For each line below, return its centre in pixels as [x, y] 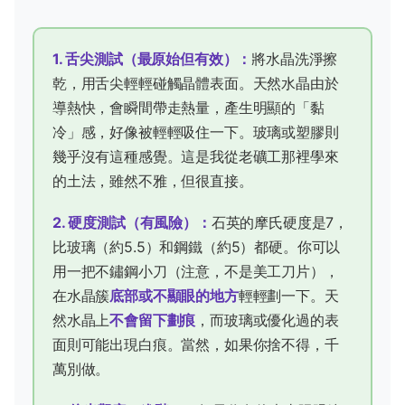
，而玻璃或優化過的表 [267, 320]
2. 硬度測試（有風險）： [132, 222]
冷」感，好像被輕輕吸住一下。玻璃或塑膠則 [196, 132]
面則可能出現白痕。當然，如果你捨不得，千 [196, 344]
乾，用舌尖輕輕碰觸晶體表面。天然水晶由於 [196, 83]
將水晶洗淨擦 [295, 58]
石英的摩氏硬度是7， [280, 222]
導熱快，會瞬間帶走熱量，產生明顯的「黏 [188, 107]
